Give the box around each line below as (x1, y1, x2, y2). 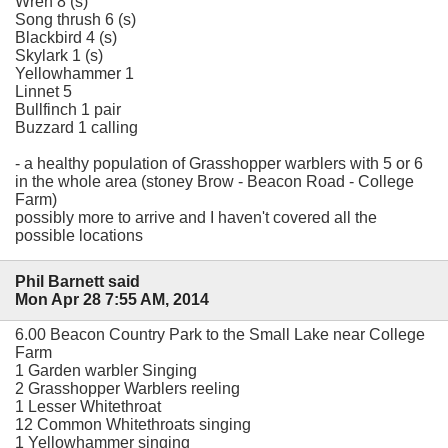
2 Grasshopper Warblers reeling (15, 379, 240, 397)
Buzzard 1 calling (15, 119, 138, 137)
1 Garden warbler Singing (15, 361, 197, 379)
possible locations (15, 227, 143, 245)
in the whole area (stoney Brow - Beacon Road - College (15, 173, 414, 191)
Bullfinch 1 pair (15, 101, 121, 119)
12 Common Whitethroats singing (15, 415, 251, 433)
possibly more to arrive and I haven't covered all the (15, 209, 377, 227)
